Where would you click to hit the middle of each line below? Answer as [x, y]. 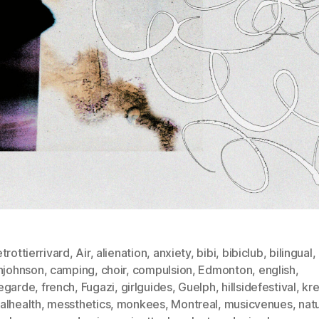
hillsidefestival [259, 287]
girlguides [146, 287]
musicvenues [258, 304]
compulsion [162, 270]
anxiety [172, 252]
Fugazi [98, 287]
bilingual [291, 252]
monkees [141, 304]
